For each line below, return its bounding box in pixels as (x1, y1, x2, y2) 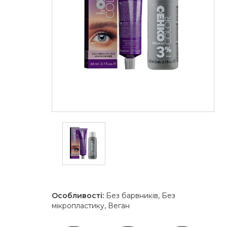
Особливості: (52, 191, 104, 201)
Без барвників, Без (104, 191, 175, 201)
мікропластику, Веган (52, 201, 130, 211)
